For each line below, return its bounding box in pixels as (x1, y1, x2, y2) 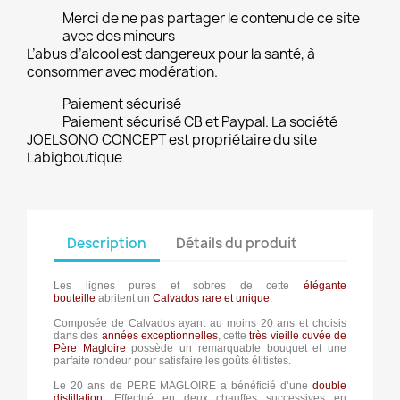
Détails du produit (176, 233, 298, 253)
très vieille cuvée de (249, 329, 346, 343)
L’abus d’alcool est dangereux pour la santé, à (27, 45, 315, 64)
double (312, 379, 346, 393)
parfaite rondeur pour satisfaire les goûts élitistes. (54, 354, 291, 368)
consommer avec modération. (27, 62, 218, 82)
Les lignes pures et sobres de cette (54, 279, 304, 293)
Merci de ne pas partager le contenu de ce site (62, 9, 360, 29)
